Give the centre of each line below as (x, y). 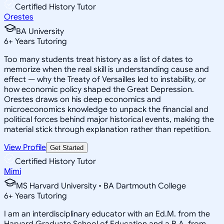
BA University (40, 31)
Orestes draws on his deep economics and (82, 99)
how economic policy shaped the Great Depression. (99, 89)
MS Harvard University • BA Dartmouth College (101, 186)
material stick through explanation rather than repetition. (107, 129)
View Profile (25, 147)
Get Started (67, 147)
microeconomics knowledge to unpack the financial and (106, 109)
